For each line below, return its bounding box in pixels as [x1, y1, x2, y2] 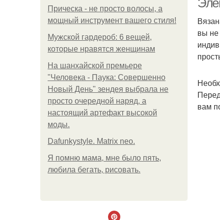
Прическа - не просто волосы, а [48, 4, 163, 13]
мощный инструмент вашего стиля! [48, 16, 176, 25]
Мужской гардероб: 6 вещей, [48, 33, 152, 41]
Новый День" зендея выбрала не [48, 85, 168, 93]
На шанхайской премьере [48, 61, 142, 70]
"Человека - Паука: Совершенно [48, 73, 165, 82]
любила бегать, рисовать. [48, 165, 140, 174]
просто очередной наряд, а [48, 97, 146, 105]
